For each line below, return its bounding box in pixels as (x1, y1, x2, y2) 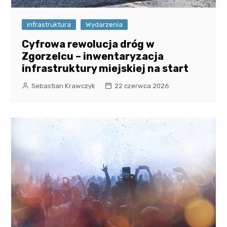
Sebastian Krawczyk (31, 82, 96, 90)
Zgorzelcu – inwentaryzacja (22, 50, 164, 62)
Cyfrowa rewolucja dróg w (22, 37, 155, 50)
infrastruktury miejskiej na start (22, 62, 189, 74)
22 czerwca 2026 (115, 82, 170, 90)
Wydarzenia (86, 20, 123, 28)
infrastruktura (27, 20, 71, 28)
